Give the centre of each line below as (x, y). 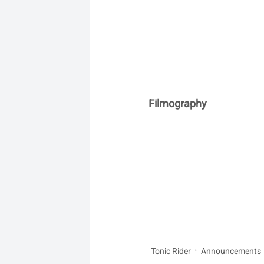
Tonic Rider (171, 251)
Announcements (231, 251)
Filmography (178, 104)
